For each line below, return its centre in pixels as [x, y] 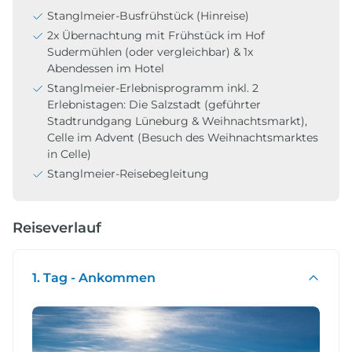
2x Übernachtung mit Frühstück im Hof [156, 35]
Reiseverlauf [57, 227]
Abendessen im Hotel [106, 68]
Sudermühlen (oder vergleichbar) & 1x [150, 51]
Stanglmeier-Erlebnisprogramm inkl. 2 [153, 88]
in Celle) [69, 154]
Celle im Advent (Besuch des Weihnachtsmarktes [183, 137]
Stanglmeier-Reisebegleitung [128, 173]
